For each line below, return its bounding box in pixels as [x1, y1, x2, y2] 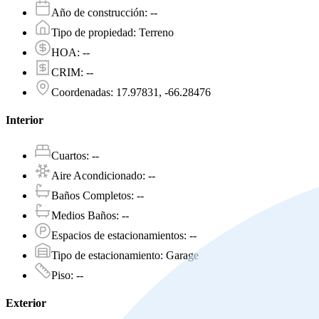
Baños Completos [51, 189, 131, 202]
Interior [6, 114, 43, 127]
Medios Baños [51, 209, 116, 221]
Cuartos [51, 149, 86, 162]
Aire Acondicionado [51, 169, 142, 182]
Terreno [139, 26, 174, 39]
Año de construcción [51, 6, 145, 19]
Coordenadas [51, 86, 110, 99]
